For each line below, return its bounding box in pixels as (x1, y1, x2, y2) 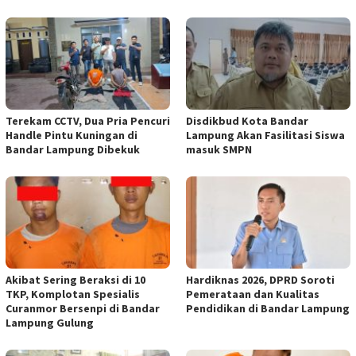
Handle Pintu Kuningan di (6, 127, 137, 142)
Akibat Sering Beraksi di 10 (6, 272, 145, 287)
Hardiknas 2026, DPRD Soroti (186, 272, 335, 287)
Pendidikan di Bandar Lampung (186, 300, 350, 315)
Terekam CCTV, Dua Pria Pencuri (6, 113, 170, 128)
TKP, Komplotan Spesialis (6, 286, 140, 301)
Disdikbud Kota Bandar (186, 113, 308, 128)
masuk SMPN (186, 141, 252, 157)
